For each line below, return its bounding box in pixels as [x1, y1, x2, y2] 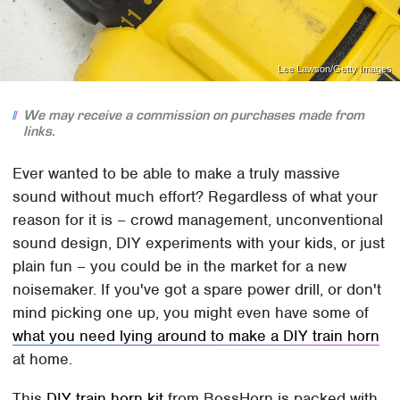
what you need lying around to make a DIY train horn [12, 325, 380, 346]
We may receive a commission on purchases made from [22, 106, 364, 123]
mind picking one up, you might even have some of [12, 302, 370, 322]
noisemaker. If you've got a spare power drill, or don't [12, 279, 382, 299]
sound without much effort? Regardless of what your [12, 186, 379, 206]
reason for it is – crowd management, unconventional [12, 209, 384, 229]
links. [22, 122, 54, 139]
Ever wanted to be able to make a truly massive [12, 162, 341, 183]
